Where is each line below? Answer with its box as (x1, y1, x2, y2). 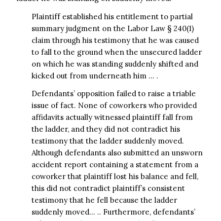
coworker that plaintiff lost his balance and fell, (31, 172, 198, 182)
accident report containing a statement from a (31, 160, 198, 170)
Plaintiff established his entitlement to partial (31, 11, 193, 21)
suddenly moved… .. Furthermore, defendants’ (31, 207, 195, 217)
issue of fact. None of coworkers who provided (31, 101, 197, 110)
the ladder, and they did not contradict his (31, 124, 180, 134)
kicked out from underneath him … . (31, 71, 158, 80)
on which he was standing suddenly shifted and (31, 59, 198, 69)
